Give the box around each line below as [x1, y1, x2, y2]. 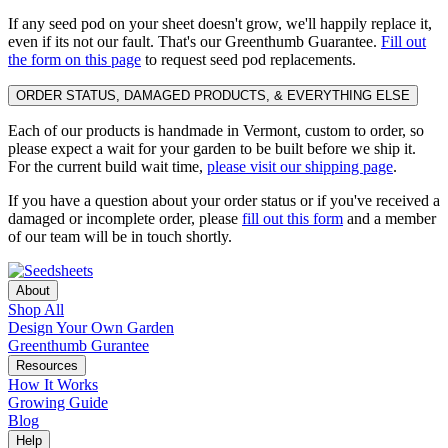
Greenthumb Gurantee [8, 336, 149, 354]
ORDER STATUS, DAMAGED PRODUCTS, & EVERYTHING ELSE [16, 87, 410, 103]
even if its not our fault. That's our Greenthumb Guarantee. [8, 32, 381, 50]
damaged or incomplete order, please [8, 209, 242, 227]
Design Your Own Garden [8, 318, 174, 336]
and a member [343, 209, 436, 227]
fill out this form [242, 209, 343, 227]
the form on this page [8, 50, 141, 68]
